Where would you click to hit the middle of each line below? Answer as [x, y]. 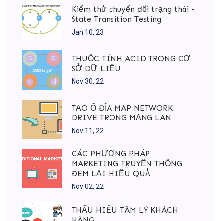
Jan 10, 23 [88, 32]
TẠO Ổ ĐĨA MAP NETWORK [122, 108]
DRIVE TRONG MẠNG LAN [121, 117]
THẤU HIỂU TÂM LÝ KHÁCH [125, 210]
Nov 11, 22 [88, 130]
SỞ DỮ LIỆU [96, 68]
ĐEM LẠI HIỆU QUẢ [111, 174]
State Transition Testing [116, 19]
